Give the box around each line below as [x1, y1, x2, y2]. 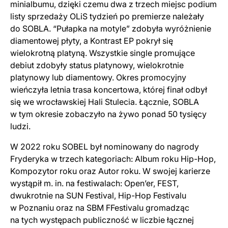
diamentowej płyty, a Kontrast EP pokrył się [10, 36, 173, 46]
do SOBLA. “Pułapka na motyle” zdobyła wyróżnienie [10, 23, 211, 34]
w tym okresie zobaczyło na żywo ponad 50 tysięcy [10, 109, 207, 119]
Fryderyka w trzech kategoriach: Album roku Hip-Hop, [10, 154, 216, 164]
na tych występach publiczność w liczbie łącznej [10, 215, 194, 225]
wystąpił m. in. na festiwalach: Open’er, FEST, [10, 178, 179, 188]
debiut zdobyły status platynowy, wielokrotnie [10, 60, 184, 70]
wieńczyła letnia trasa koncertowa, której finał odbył [10, 84, 207, 95]
